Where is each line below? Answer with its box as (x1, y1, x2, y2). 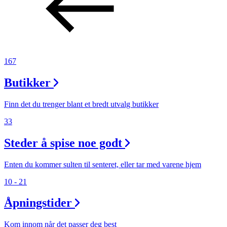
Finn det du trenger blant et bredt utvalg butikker (4, 99, 159, 108)
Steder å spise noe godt (4, 136, 122, 149)
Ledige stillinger (45, 213, 105, 223)
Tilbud (45, 39, 102, 62)
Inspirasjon (45, 70, 144, 93)
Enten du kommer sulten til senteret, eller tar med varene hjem (4, 160, 201, 169)
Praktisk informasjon (45, 195, 121, 205)
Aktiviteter (45, 8, 139, 30)
